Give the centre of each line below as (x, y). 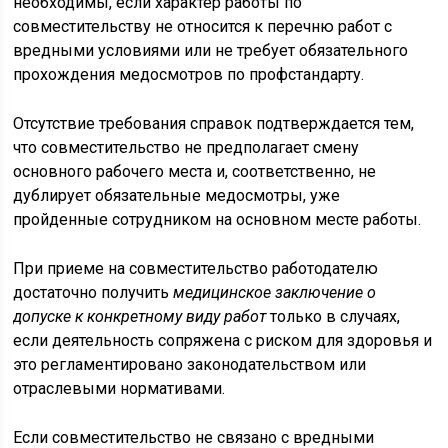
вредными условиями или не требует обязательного (211, 50)
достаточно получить (93, 292)
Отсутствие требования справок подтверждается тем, (214, 123)
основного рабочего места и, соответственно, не (195, 171)
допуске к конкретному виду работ (140, 316)
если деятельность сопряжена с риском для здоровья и (223, 340)
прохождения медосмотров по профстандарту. (189, 74)
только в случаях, (333, 316)
